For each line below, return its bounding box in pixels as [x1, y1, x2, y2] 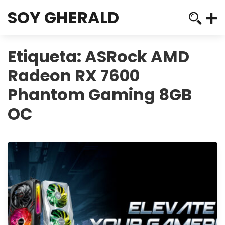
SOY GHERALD [8, 6, 119, 29]
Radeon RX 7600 [8, 64, 140, 87]
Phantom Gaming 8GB [8, 83, 192, 106]
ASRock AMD [85, 45, 189, 68]
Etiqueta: [8, 45, 85, 68]
